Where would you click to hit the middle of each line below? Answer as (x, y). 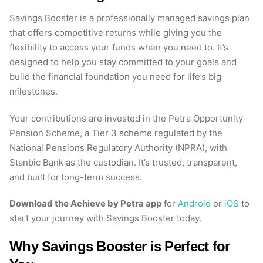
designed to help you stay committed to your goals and (123, 62)
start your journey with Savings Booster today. (105, 218)
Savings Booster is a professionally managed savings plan (129, 18)
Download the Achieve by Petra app (85, 203)
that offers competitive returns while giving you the (116, 33)
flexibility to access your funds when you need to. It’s (119, 48)
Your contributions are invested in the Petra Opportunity (126, 118)
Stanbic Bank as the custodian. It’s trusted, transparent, (123, 162)
